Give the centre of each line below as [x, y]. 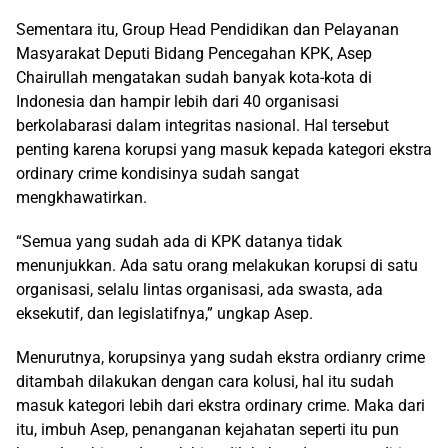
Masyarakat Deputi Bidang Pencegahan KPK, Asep [194, 54]
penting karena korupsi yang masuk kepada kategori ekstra [224, 150]
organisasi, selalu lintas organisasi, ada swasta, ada [199, 290]
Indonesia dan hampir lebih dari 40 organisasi [177, 102]
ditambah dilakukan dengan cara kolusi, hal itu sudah [205, 382]
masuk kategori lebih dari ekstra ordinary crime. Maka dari [220, 406]
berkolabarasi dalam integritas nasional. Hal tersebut [202, 126]
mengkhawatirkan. [81, 198]
